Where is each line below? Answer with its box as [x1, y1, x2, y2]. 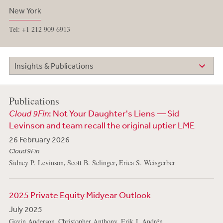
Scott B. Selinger [67, 158, 115, 168]
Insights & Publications [14, 61, 94, 71]
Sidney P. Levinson [8, 158, 64, 168]
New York [8, 5, 41, 15]
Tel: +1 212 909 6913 [8, 24, 70, 34]
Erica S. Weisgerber [118, 158, 175, 168]
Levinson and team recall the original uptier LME [8, 119, 195, 131]
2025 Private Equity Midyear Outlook [8, 189, 151, 201]
